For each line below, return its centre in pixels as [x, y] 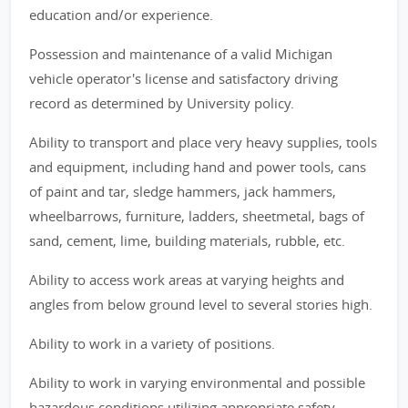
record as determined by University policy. [162, 103]
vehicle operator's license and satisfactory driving [184, 78]
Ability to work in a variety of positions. [152, 343]
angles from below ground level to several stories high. [201, 304]
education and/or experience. [121, 15]
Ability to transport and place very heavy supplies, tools [203, 142]
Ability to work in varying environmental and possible [197, 382]
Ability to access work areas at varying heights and [187, 280]
